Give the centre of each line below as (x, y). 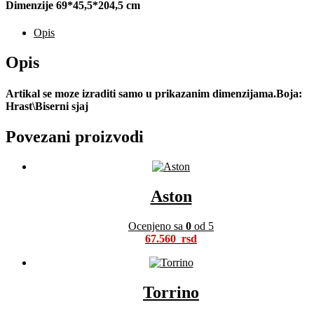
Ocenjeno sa (157, 226)
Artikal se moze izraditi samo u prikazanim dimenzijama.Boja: (154, 93)
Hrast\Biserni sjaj (47, 106)
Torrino (171, 292)
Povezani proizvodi (75, 136)
